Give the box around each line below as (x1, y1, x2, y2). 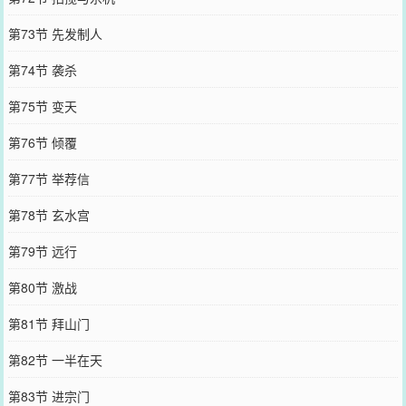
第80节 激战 (7, 277, 77, 296)
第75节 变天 (7, 96, 77, 115)
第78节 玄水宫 (7, 205, 90, 224)
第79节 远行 (7, 241, 77, 260)
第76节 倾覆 (7, 132, 77, 151)
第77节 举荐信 (7, 169, 90, 188)
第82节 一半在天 (7, 350, 102, 369)
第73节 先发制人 (7, 24, 102, 43)
